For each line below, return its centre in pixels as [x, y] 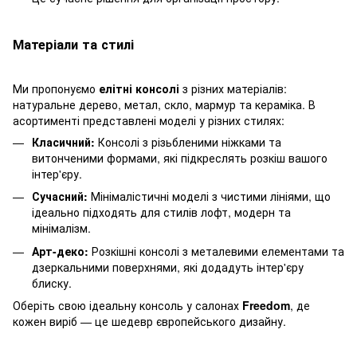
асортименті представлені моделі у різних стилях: [149, 120]
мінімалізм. [61, 228]
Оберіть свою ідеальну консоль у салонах [127, 305]
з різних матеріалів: [233, 88]
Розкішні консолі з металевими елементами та [216, 251]
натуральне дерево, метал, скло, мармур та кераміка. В [164, 104]
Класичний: [63, 141]
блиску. [52, 282]
